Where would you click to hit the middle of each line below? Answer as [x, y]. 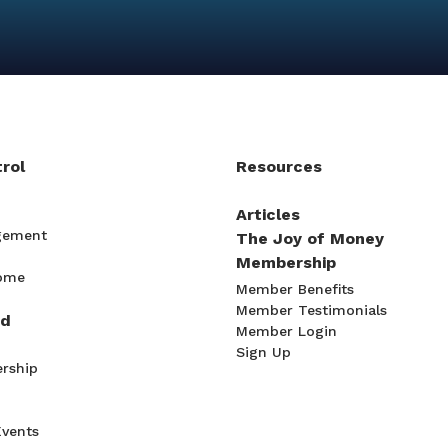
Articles [268, 215]
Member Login [286, 331]
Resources [279, 167]
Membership [286, 263]
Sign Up [263, 352]
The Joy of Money [310, 239]
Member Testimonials [311, 310]
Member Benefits [295, 289]
